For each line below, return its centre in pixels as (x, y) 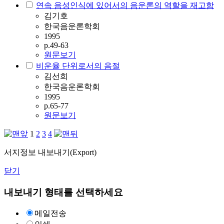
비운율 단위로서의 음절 (78, 66)
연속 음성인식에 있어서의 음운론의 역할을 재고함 (125, 5)
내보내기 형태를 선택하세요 (63, 192)
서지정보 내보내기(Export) (50, 152)
